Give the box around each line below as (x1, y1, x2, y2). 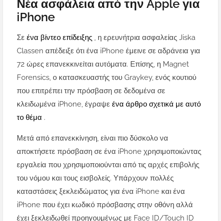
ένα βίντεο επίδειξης (27, 33, 94, 42)
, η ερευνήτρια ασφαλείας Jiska (94, 33, 195, 42)
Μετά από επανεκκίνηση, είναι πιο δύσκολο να (17, 134, 168, 143)
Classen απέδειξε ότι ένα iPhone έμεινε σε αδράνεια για (17, 46, 200, 56)
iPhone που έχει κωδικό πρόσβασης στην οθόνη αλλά (17, 200, 193, 210)
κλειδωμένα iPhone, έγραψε (17, 100, 112, 109)
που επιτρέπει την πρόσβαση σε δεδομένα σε (17, 86, 165, 96)
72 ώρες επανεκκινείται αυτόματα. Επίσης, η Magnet (17, 60, 189, 69)
